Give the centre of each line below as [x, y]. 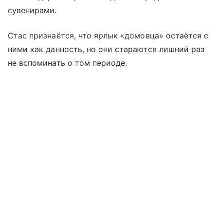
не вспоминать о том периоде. [68, 63]
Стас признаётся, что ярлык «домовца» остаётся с [108, 35]
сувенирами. [32, 10]
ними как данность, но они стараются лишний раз [106, 49]
